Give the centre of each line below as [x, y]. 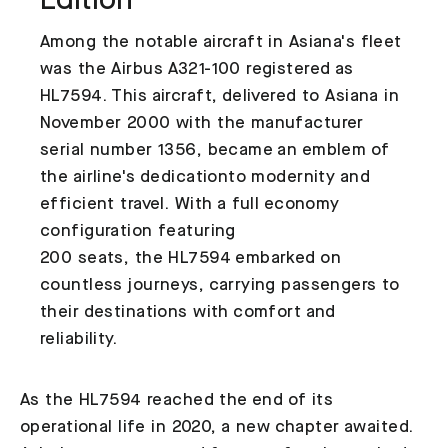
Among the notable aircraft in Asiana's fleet [221, 42]
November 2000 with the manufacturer [202, 123]
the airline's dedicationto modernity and [205, 177]
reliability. [79, 339]
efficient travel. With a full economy [190, 204]
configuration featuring [138, 231]
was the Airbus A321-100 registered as [197, 69]
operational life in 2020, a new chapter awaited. [217, 427]
